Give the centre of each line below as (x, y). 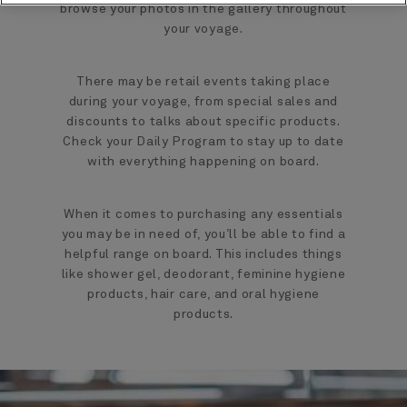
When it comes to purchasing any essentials (203, 214)
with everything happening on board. (203, 162)
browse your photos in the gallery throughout (203, 9)
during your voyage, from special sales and (203, 102)
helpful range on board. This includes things (203, 254)
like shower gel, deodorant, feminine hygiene (203, 274)
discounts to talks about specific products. (203, 122)
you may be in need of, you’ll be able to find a (203, 234)
